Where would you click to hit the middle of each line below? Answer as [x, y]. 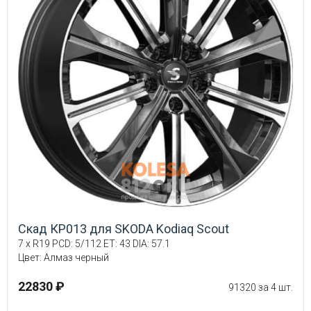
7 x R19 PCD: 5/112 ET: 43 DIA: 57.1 [94, 243]
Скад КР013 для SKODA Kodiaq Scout [124, 228]
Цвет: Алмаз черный [64, 257]
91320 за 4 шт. [261, 287]
